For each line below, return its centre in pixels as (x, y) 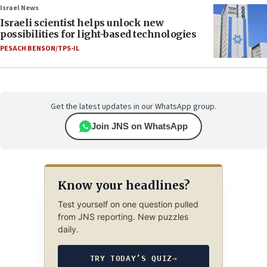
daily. (68, 229)
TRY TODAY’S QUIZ (131, 259)
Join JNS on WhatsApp (139, 126)
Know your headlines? (123, 186)
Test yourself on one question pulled (128, 204)
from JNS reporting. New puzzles (123, 217)
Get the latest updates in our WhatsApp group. (133, 107)
